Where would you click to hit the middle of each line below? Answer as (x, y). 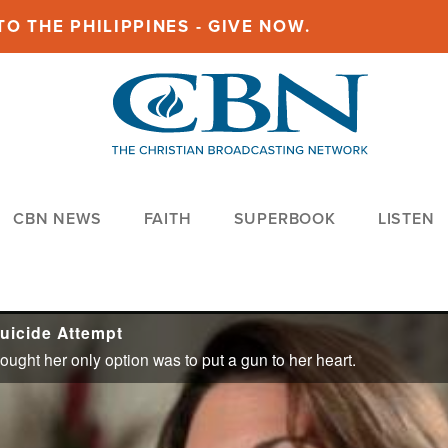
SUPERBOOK (284, 219)
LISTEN (406, 219)
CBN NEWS (57, 219)
